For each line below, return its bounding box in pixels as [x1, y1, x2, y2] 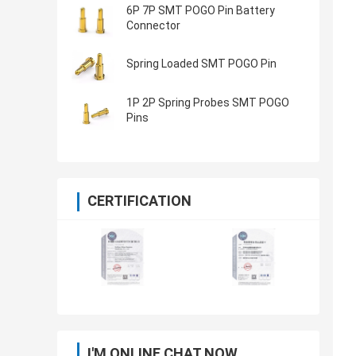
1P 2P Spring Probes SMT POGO [126, 96, 289, 110]
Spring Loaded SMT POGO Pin [126, 57, 277, 71]
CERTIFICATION [87, 192, 192, 210]
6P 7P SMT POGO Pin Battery [126, 4, 275, 17]
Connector [126, 19, 180, 33]
